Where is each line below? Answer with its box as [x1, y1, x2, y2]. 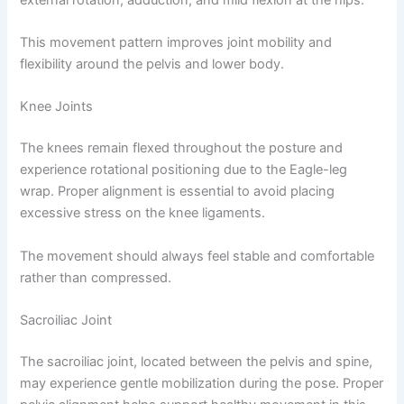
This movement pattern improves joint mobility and [20, 33, 333, 50]
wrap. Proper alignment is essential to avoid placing [20, 183, 335, 200]
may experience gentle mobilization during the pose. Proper [20, 374, 384, 391]
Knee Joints [20, 98, 94, 115]
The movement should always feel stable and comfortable [20, 247, 375, 264]
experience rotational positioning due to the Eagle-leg [20, 161, 348, 179]
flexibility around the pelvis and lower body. [20, 55, 285, 72]
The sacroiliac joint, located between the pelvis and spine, [20, 353, 373, 370]
